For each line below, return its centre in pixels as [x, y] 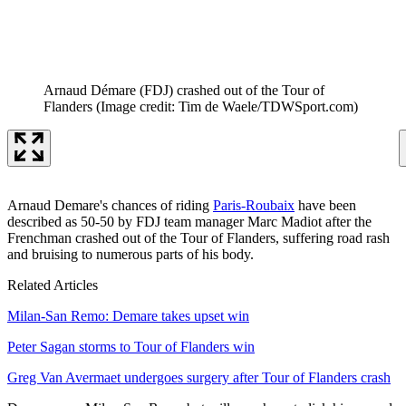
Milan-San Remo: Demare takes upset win [128, 315]
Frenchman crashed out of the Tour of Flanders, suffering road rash [198, 237]
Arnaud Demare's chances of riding [110, 205]
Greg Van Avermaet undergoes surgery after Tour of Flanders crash [199, 377]
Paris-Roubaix [254, 205]
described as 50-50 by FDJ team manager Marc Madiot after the [189, 221]
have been [325, 205]
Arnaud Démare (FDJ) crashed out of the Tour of [184, 90]
